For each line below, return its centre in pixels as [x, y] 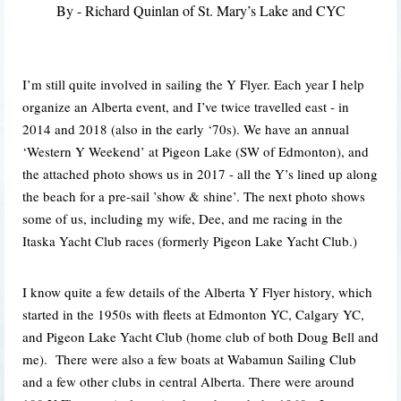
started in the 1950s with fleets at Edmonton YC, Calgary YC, [193, 314]
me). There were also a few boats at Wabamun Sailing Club [189, 358]
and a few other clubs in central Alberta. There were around [188, 381]
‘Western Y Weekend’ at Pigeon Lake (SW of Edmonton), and [196, 151]
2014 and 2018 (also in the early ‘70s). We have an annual [186, 128]
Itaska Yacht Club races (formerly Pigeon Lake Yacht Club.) [190, 240]
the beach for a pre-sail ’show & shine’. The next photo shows [194, 196]
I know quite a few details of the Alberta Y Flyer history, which [197, 291]
